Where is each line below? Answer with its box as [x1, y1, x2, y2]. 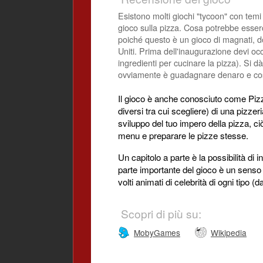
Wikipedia [211, 226, 247, 238]
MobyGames [134, 226, 180, 238]
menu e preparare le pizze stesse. [118, 129, 248, 141]
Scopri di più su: [121, 205, 201, 221]
